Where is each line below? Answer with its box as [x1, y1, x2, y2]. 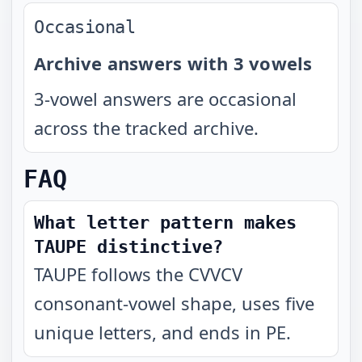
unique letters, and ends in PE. [34, 320, 291, 344]
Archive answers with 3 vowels [34, 51, 313, 75]
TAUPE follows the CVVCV [34, 262, 242, 286]
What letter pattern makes [34, 213, 297, 233]
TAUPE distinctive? [34, 237, 223, 257]
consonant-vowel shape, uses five [34, 291, 314, 315]
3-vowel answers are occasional [34, 86, 297, 111]
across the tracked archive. [34, 116, 259, 140]
